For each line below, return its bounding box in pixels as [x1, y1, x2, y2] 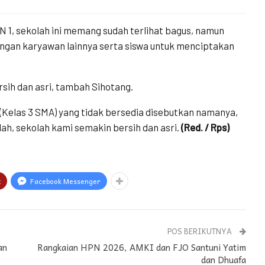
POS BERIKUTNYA [167, 225, 234, 238]
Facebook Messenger [30, 175, 101, 188]
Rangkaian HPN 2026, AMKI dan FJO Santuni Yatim [37, 240, 247, 255]
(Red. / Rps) [181, 121, 230, 134]
